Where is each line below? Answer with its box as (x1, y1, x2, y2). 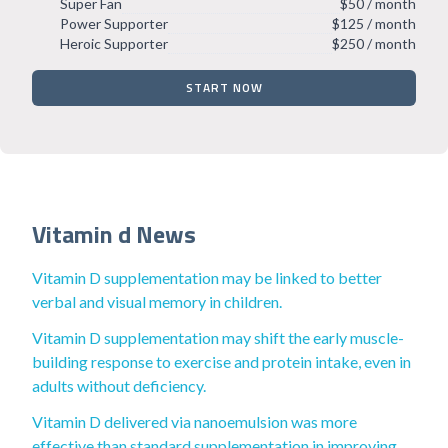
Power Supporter (60, 15, 168, 32)
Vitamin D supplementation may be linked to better (32, 268, 382, 287)
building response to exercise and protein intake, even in (32, 352, 411, 371)
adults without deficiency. (32, 376, 206, 395)
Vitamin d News (32, 216, 196, 252)
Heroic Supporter (60, 35, 168, 52)
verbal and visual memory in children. (32, 292, 282, 311)
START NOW (185, 78, 263, 97)
